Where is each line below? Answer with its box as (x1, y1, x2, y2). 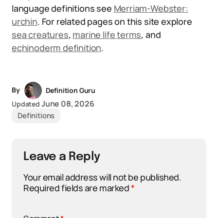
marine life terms (73, 29, 142, 40)
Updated (12, 99, 40, 109)
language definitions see (12, 2, 114, 14)
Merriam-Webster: (113, 2, 188, 14)
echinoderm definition (12, 42, 102, 54)
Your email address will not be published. (23, 171, 182, 183)
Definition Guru (45, 86, 96, 95)
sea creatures (12, 29, 69, 40)
